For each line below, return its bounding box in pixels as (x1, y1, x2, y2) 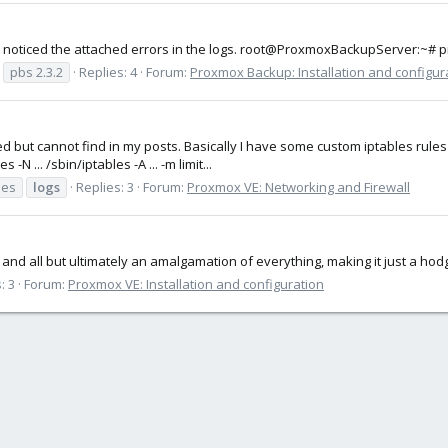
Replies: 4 (79, 62, 137, 81)
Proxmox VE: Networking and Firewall (187, 177, 410, 196)
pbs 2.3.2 (10, 62, 63, 81)
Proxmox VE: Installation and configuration (68, 274, 324, 293)
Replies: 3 (76, 177, 134, 196)
